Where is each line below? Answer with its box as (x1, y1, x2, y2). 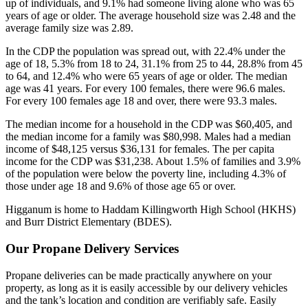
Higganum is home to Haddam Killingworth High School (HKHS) (5, 203, 296, 216)
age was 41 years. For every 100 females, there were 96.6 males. (5, 82, 285, 95)
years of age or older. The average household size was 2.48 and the (5, 10, 296, 22)
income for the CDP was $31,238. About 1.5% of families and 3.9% (5, 155, 300, 168)
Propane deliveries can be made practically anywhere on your (5, 269, 272, 281)
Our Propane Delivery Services (5, 241, 179, 256)
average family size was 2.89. (5, 22, 133, 34)
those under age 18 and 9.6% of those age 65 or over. (5, 180, 236, 192)
